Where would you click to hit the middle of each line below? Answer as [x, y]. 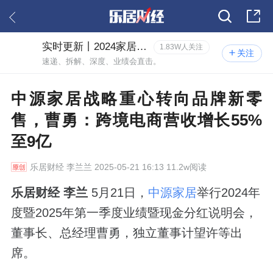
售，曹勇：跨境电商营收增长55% [136, 120]
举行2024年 [228, 192]
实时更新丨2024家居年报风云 [142, 46]
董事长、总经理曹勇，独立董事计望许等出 [126, 232]
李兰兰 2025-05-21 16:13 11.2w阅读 [135, 167]
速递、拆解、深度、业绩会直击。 [102, 61]
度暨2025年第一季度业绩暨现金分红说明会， [134, 212]
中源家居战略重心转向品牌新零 [136, 98]
